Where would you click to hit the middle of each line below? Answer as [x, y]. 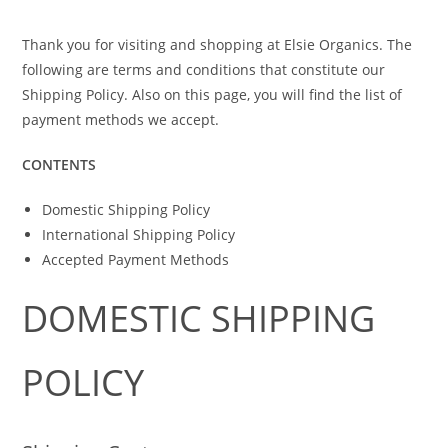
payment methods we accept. [121, 119]
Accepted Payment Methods [136, 259]
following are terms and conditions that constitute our [204, 69]
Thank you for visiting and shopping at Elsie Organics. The [217, 44]
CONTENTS [59, 164]
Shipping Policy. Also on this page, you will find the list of [212, 94]
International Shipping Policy [139, 234]
